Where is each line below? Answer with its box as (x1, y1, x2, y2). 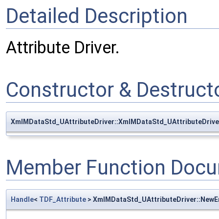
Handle (11, 195, 34, 203)
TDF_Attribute (39, 195, 86, 203)
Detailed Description (6, 4, 188, 28)
